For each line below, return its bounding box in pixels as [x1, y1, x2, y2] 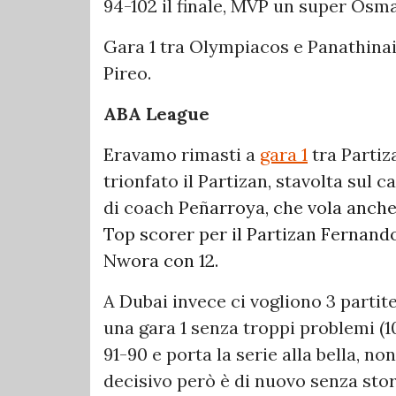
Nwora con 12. [103, 248, 218, 271]
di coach [103, 195, 179, 218]
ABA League [103, 102, 209, 125]
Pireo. [103, 61, 151, 84]
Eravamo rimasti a [103, 142, 260, 165]
